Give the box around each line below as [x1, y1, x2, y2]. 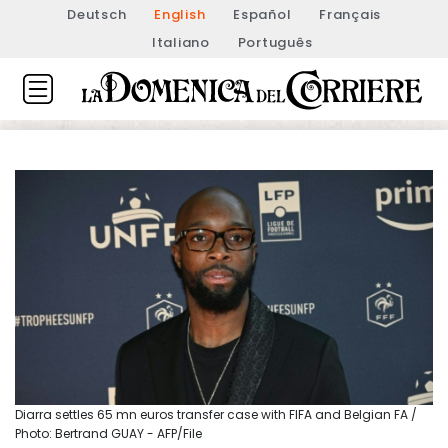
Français [319, 5, 381, 24]
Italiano [151, 33, 210, 52]
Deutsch [67, 5, 127, 24]
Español [233, 5, 292, 24]
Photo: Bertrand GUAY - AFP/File [15, 424, 202, 442]
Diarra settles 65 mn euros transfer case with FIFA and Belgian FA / [15, 405, 417, 423]
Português [237, 33, 313, 52]
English [154, 5, 206, 24]
